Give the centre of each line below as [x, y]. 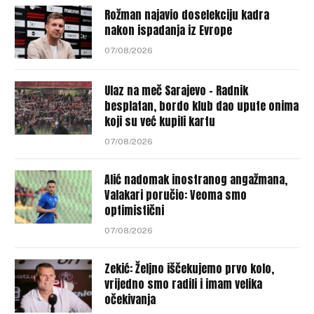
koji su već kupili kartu [160, 121]
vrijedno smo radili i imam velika [183, 284]
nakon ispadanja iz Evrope [168, 30]
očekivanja [130, 299]
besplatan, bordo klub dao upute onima [202, 105]
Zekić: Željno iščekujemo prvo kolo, [189, 268]
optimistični [134, 210]
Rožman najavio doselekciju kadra [187, 14]
